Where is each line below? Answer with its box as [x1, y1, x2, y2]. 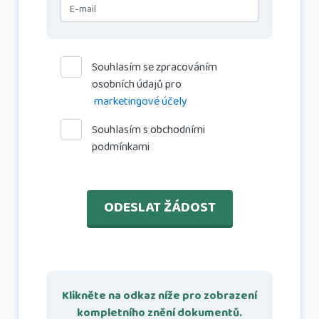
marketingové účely [94, 93, 187, 110]
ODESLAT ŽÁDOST [103, 196, 216, 219]
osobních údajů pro [92, 75, 182, 93]
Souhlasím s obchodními [92, 121, 205, 139]
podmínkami [92, 138, 150, 156]
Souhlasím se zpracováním [92, 58, 217, 76]
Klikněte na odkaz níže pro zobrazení [62, 287, 257, 305]
